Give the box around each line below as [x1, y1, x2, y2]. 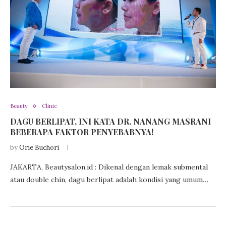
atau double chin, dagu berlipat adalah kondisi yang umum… [10, 175, 208, 185]
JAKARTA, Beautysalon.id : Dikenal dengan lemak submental [10, 162, 208, 172]
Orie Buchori [19, 143, 59, 152]
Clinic [42, 102, 57, 110]
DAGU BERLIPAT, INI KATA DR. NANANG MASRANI [10, 116, 211, 127]
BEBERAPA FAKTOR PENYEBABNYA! [10, 127, 153, 138]
